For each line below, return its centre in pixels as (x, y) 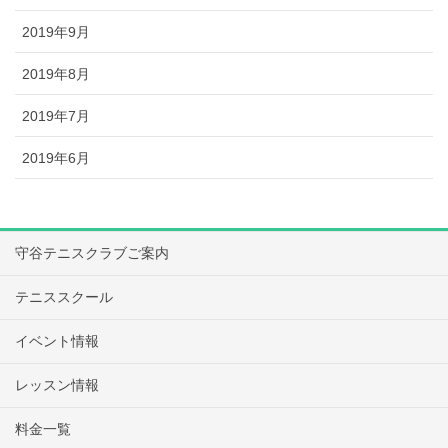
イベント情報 (57, 340)
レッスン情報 (57, 384)
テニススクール (64, 296)
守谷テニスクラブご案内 (92, 252)
